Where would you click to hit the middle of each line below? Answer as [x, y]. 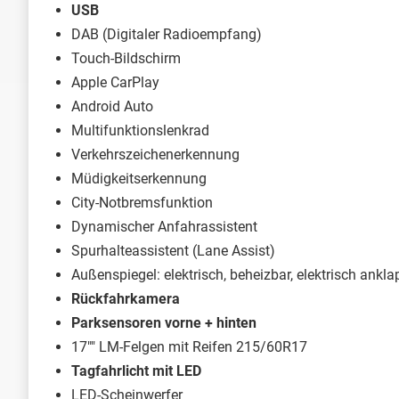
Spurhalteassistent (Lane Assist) [173, 250]
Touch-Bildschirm [126, 58]
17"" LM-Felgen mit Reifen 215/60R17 [189, 346]
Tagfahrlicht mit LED [136, 370]
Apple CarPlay [115, 82]
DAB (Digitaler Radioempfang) [167, 34]
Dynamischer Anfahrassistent [164, 226]
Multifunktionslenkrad [140, 130]
